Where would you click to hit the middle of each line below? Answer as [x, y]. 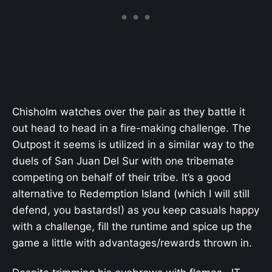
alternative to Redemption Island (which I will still [131, 194]
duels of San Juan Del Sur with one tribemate [123, 161]
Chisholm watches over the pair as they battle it [129, 112]
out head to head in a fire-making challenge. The [131, 128]
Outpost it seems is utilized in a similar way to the [133, 145]
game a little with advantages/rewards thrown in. [132, 243]
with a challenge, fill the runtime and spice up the [132, 227]
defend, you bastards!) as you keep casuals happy [136, 210]
